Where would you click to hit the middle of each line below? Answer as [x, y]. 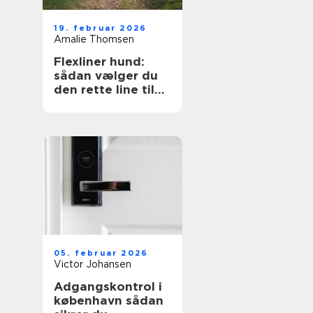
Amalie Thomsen [94, 39]
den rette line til [104, 89]
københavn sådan [90, 300]
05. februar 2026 [101, 253]
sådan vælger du [106, 75]
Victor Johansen [93, 264]
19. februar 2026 [101, 28]
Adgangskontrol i [108, 286]
